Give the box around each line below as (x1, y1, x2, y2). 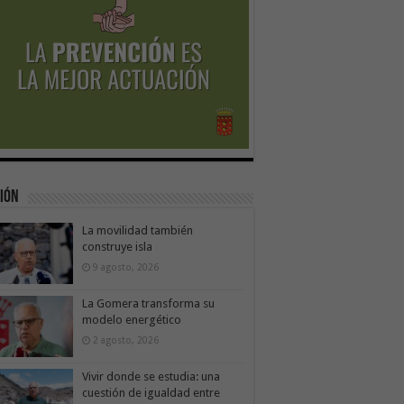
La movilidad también (82, 223, 193, 237)
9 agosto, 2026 (93, 261, 159, 272)
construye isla (82, 239, 152, 253)
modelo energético (82, 312, 181, 326)
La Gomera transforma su (82, 296, 215, 310)
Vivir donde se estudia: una (82, 369, 220, 383)
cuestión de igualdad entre (82, 385, 220, 399)
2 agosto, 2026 (93, 334, 159, 345)
